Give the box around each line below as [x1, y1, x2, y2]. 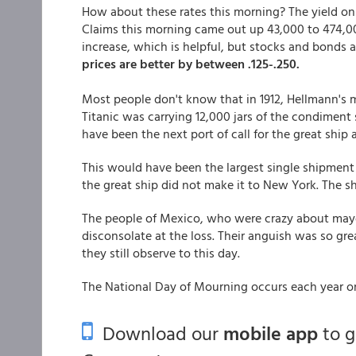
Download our [93, 319, 223, 347]
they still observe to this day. [82, 243, 240, 262]
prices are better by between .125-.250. [82, 54, 300, 73]
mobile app [223, 319, 318, 347]
